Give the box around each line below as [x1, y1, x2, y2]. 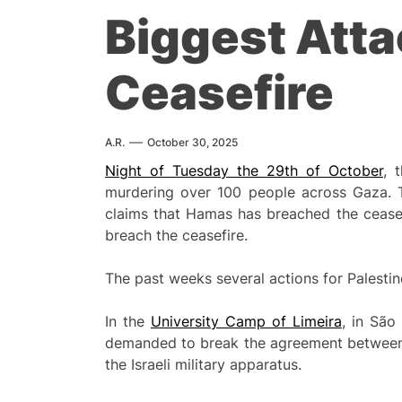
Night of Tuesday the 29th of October [105, 162, 383, 180]
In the [105, 312, 151, 331]
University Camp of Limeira [150, 312, 342, 331]
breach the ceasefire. [105, 226, 248, 245]
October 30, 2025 [147, 135, 238, 150]
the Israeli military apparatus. [105, 355, 301, 374]
